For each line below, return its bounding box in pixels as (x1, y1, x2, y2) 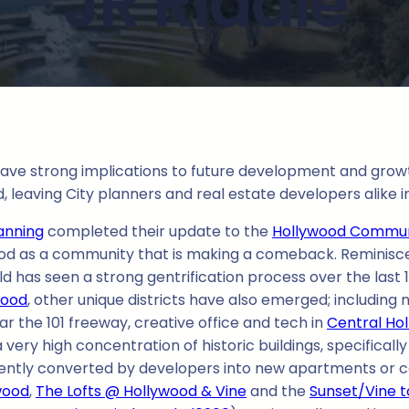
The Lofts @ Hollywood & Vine (36, 381, 246, 403)
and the (246, 381, 309, 403)
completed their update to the (44, 221, 272, 243)
